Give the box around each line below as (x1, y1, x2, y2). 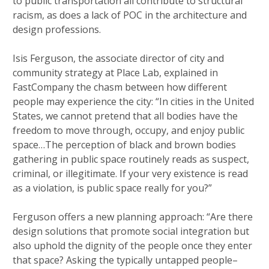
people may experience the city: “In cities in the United (13, 95, 254, 109)
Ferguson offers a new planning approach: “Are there (13, 210, 253, 224)
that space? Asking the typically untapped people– (13, 253, 238, 267)
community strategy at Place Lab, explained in (13, 66, 218, 80)
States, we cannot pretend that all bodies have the (13, 109, 238, 123)
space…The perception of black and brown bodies (13, 138, 236, 152)
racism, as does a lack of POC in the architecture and (13, 8, 247, 22)
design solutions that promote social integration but (13, 225, 249, 238)
